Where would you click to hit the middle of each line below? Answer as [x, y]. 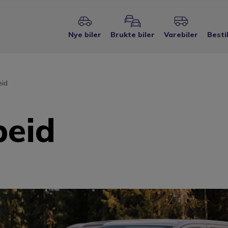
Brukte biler [133, 35]
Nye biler [85, 35]
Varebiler [181, 35]
